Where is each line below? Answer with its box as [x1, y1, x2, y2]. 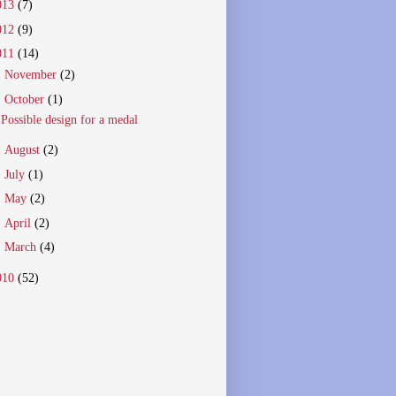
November [4, 68, 60, 82]
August [4, 143, 43, 157]
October [4, 92, 48, 106]
